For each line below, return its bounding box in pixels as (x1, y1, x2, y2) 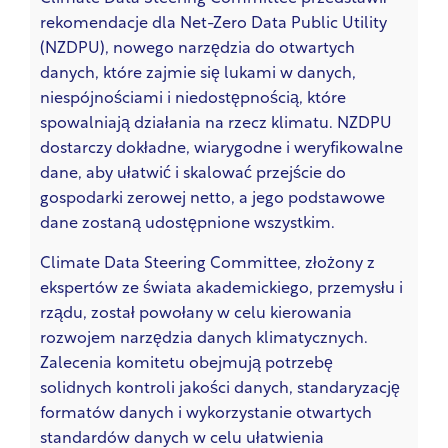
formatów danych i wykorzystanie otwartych (40, 405, 372, 422)
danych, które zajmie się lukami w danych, (40, 66, 356, 83)
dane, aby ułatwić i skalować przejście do (40, 166, 346, 183)
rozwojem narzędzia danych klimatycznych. (40, 330, 368, 347)
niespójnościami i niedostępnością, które (40, 91, 346, 108)
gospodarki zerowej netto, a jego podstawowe (40, 191, 385, 208)
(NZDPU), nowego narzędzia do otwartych (40, 41, 355, 58)
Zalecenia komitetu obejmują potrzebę (40, 355, 333, 372)
